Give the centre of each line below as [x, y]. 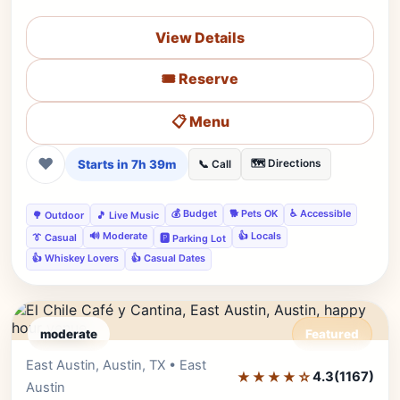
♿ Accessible [321, 213]
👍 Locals [260, 236]
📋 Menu [200, 121]
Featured [332, 334]
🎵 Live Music [128, 215]
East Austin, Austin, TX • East [116, 365]
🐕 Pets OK [254, 213]
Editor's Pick [322, 364]
